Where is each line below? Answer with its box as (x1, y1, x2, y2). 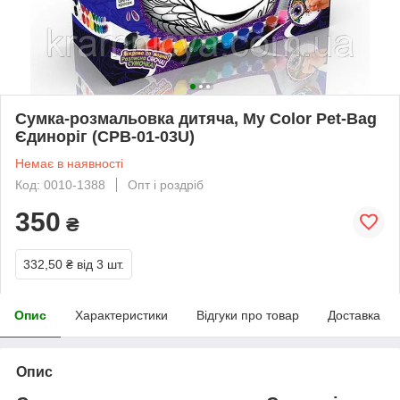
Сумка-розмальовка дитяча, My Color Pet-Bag (15, 109, 377, 128)
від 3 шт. (77, 256, 124, 271)
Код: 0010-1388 (15, 177, 105, 192)
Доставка (328, 307, 380, 322)
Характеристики (75, 307, 168, 322)
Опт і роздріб (128, 177, 204, 192)
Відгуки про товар (196, 307, 299, 322)
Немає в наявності (15, 155, 123, 171)
